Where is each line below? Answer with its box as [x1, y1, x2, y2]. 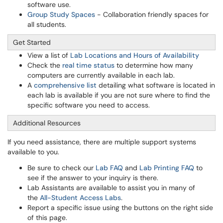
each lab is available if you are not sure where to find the [27, 91, 210, 100]
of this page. [27, 213, 67, 222]
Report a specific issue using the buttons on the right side [27, 203, 213, 212]
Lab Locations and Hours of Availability [70, 51, 199, 60]
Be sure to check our [27, 163, 96, 172]
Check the [27, 61, 62, 70]
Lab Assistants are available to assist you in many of [27, 183, 195, 192]
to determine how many [114, 61, 193, 70]
